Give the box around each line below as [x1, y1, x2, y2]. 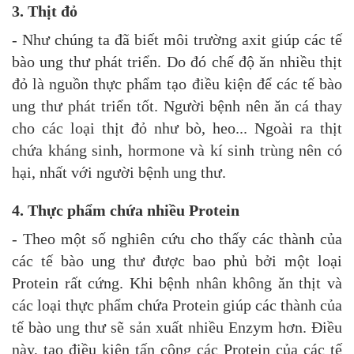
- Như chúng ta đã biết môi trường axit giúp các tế [12, 31, 342, 49]
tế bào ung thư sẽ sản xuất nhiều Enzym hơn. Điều [12, 318, 342, 337]
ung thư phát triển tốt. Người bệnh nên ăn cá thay [12, 97, 342, 115]
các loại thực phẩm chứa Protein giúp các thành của [12, 296, 342, 314]
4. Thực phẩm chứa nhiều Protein [12, 201, 239, 220]
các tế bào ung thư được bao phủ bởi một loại [12, 252, 342, 270]
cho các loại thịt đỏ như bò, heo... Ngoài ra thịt [12, 119, 342, 137]
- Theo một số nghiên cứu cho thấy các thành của [12, 230, 342, 248]
